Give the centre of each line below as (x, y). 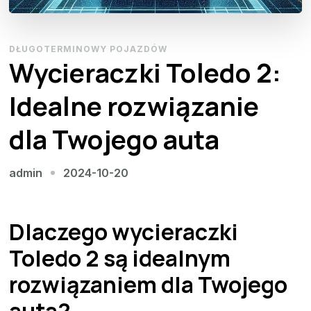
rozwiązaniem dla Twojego (149, 284)
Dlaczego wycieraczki (124, 232)
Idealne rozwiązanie (134, 106)
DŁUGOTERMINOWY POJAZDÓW (89, 49)
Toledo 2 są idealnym (120, 258)
